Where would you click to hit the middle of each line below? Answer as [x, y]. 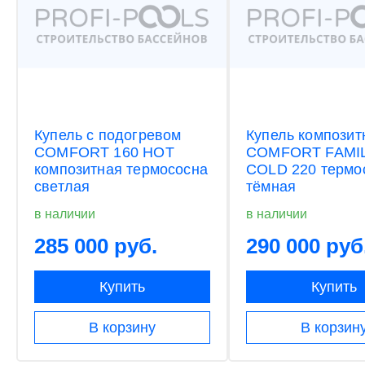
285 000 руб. [96, 246]
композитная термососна [121, 169]
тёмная [271, 186]
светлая [62, 186]
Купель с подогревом [108, 135]
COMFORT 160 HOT [104, 152]
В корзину [122, 327]
